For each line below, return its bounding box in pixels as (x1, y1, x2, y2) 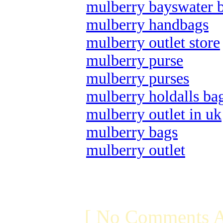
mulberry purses (86, 70, 189, 87)
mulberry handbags (86, 16, 209, 33)
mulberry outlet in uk (86, 106, 222, 123)
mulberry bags (86, 123, 178, 141)
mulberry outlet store (86, 34, 220, 51)
